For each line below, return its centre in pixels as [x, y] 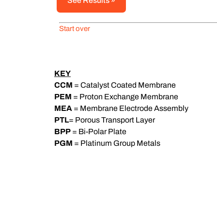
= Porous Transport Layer [112, 120]
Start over [75, 29]
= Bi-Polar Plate [99, 132]
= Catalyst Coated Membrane [124, 85]
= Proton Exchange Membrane [125, 97]
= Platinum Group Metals [116, 143]
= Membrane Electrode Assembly [130, 108]
